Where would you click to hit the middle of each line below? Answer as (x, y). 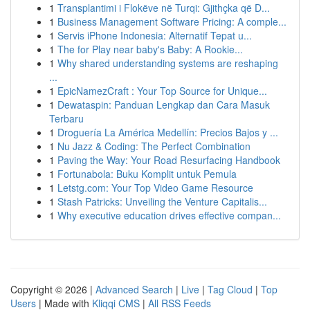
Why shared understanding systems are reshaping (168, 63)
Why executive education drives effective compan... (169, 215)
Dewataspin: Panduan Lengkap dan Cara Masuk (164, 104)
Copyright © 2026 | (53, 289)
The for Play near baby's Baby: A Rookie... (150, 49)
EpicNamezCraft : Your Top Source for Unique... (162, 91)
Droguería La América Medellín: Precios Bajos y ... (168, 132)
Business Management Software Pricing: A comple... (172, 21)
